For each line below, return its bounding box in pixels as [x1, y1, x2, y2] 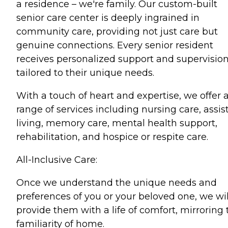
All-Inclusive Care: [16, 154, 97, 165]
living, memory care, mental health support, [16, 118, 217, 129]
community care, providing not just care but [16, 26, 218, 37]
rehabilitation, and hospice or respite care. [16, 131, 208, 142]
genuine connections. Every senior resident [16, 40, 213, 51]
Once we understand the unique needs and [16, 177, 217, 188]
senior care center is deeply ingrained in [16, 12, 199, 23]
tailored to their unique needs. [16, 67, 154, 78]
